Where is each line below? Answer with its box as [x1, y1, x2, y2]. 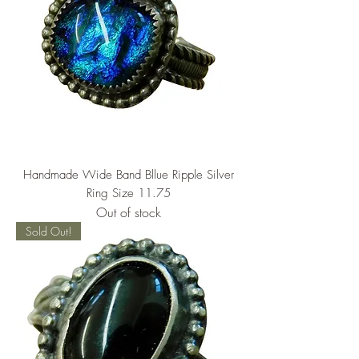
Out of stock [95, 204, 161, 221]
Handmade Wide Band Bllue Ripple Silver [22, 167, 234, 183]
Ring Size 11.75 [86, 185, 171, 201]
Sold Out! [26, 224, 71, 239]
